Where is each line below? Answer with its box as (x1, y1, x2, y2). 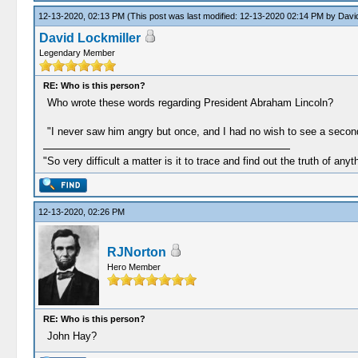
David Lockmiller (38, 31, 141, 45)
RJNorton (106, 245, 166, 259)
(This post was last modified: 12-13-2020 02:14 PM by (126, 11, 338, 21)
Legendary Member (38, 48, 115, 58)
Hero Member (106, 262, 161, 272)
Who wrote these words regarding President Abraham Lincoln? (46, 97, 333, 109)
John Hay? (46, 330, 97, 342)
